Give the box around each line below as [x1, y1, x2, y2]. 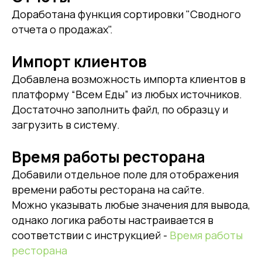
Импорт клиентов [12, 50, 147, 72]
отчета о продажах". [12, 22, 113, 36]
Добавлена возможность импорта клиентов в [12, 71, 246, 86]
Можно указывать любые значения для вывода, [12, 197, 250, 212]
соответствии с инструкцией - [12, 227, 170, 242]
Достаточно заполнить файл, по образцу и [12, 102, 228, 116]
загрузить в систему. [12, 117, 120, 132]
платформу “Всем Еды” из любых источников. [12, 87, 242, 101]
